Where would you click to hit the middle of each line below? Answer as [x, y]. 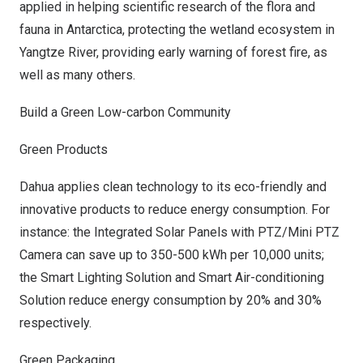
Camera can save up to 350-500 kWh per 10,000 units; [172, 255]
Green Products [64, 149]
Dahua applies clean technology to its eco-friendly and [173, 187]
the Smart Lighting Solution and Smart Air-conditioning [172, 278]
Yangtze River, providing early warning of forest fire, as [173, 52]
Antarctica [94, 30]
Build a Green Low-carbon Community [125, 112]
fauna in [43, 30]
